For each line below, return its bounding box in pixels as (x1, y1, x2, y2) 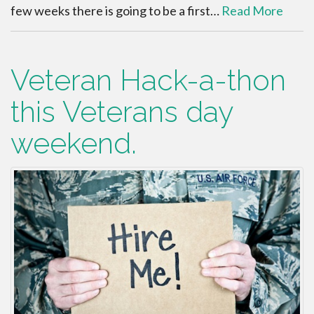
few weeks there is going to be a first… (11, 3, 221, 19)
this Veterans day (11, 95, 233, 130)
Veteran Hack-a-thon (11, 63, 286, 98)
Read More (221, 3, 283, 19)
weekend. (11, 126, 137, 161)
